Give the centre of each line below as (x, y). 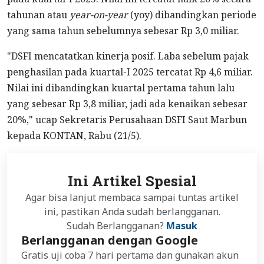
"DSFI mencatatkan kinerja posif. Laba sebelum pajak (128, 56)
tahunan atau (38, 15)
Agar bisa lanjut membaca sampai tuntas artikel (132, 198)
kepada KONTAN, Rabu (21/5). (74, 136)
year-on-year (99, 15)
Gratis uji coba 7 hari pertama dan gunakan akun (130, 255)
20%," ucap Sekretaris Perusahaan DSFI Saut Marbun (127, 120)
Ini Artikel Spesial (132, 181)
